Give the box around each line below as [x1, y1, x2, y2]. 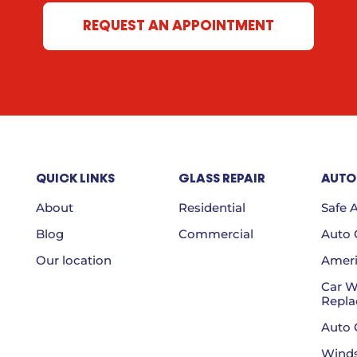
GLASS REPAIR [178, 169, 265, 186]
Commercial [178, 226, 253, 241]
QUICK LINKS [35, 169, 115, 186]
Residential [178, 199, 245, 215]
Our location [35, 252, 112, 268]
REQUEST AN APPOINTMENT [83, 16, 274, 35]
